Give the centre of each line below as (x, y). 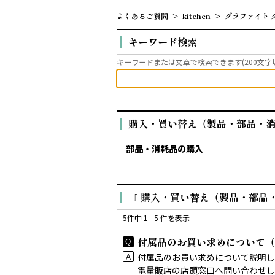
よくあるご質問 (142, 16)
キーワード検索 (162, 42)
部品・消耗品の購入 (164, 149)
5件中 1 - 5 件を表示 (156, 218)
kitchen (196, 16)
